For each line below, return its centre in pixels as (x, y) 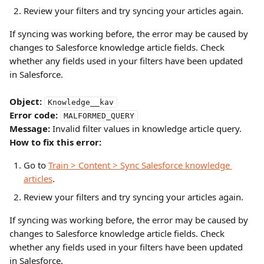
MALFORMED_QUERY (99, 116)
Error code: (34, 115)
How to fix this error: (55, 142)
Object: (26, 101)
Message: (30, 128)
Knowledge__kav (81, 102)
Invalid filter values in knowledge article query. (146, 128)
